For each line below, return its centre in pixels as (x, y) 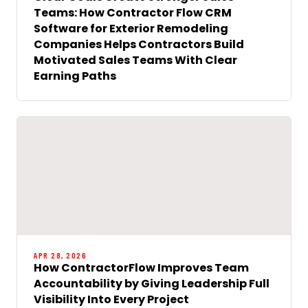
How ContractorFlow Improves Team (141, 267)
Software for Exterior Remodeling (131, 28)
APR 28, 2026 (60, 255)
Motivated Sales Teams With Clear (135, 60)
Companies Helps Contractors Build (139, 44)
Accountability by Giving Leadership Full (152, 283)
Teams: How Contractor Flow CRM (133, 12)
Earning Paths (75, 76)
